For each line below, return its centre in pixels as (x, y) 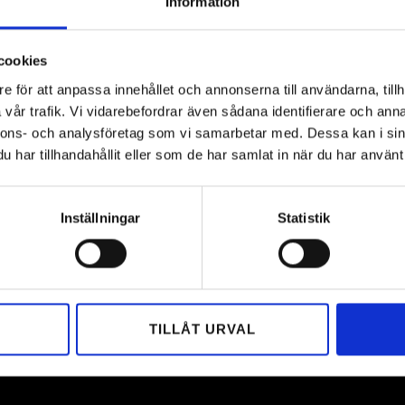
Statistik (304, 218)
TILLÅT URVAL (202, 329)
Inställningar (100, 218)
